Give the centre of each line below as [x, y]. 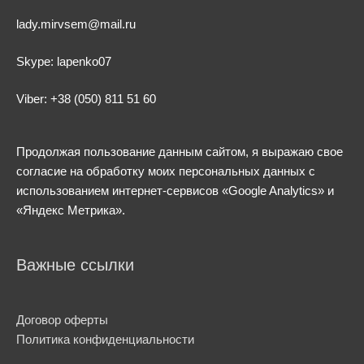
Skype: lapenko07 [64, 61]
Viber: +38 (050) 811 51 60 [86, 99]
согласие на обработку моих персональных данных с [166, 171]
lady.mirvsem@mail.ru [76, 24]
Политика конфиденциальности [105, 340]
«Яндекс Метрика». [71, 210]
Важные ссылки [75, 265]
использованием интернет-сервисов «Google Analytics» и [175, 191]
